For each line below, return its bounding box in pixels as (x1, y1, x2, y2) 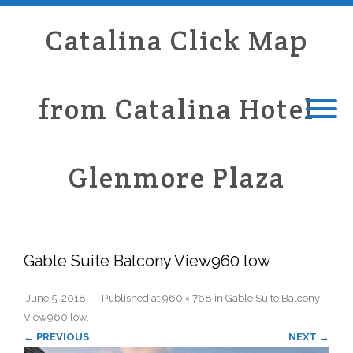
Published (102, 292, 151, 304)
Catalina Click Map (45, 23, 308, 58)
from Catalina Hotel (39, 91, 314, 127)
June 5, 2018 (26, 292, 86, 304)
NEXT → (288, 331, 329, 343)
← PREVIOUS (24, 331, 89, 343)
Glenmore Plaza (68, 160, 285, 195)
